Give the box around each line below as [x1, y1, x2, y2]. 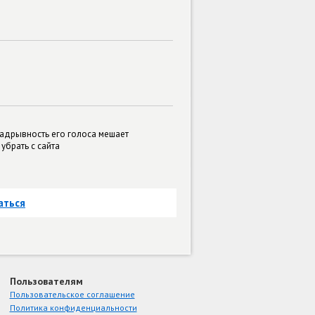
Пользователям [9, 275, 83, 288]
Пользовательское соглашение [9, 289, 135, 300]
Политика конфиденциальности [9, 302, 137, 314]
